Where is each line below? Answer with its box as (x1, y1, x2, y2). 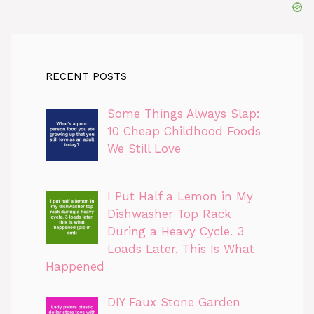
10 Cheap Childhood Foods (107, 123, 261, 138)
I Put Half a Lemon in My (107, 189, 253, 204)
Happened (46, 259, 104, 274)
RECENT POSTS (46, 69, 127, 83)
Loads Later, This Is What (107, 242, 254, 257)
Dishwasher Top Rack (107, 207, 231, 221)
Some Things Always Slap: (107, 106, 260, 121)
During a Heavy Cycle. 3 (107, 224, 244, 239)
